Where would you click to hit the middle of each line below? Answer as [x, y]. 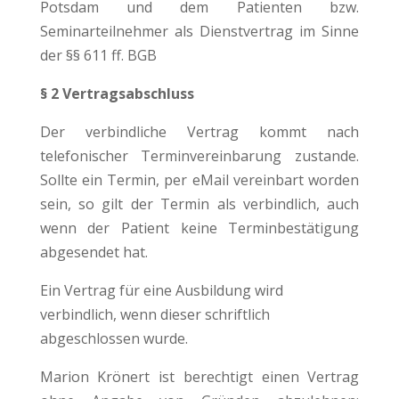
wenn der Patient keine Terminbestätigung [199, 228]
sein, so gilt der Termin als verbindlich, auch [199, 204]
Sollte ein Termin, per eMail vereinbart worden [199, 179]
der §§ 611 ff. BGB [98, 55]
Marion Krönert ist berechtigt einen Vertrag [199, 376]
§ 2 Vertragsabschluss [118, 93]
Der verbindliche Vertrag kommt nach [199, 131]
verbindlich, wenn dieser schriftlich [155, 314]
